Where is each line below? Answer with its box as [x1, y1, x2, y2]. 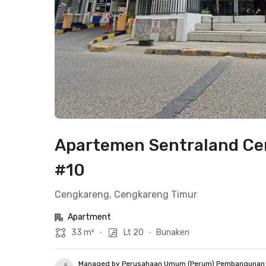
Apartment [68, 212, 111, 222]
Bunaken [156, 227, 189, 237]
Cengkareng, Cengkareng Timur [55, 189, 197, 200]
